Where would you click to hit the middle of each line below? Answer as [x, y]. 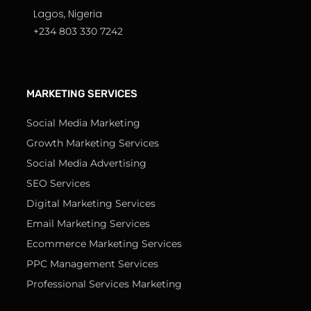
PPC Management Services [92, 264]
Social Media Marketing [83, 123]
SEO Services [58, 184]
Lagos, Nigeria [68, 14]
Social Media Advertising [86, 163]
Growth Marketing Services [93, 143]
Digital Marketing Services [91, 204]
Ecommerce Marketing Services [104, 244]
